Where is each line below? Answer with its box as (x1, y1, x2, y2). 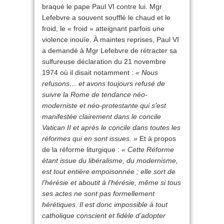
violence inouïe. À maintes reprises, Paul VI (42, 35, 179, 44)
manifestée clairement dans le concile (42, 112, 161, 121)
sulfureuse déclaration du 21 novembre (42, 57, 166, 66)
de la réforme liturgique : (42, 145, 121, 154)
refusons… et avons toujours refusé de (42, 79, 165, 88)
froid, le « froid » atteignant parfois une (42, 24, 164, 33)
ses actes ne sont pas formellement (42, 189, 154, 198)
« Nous (135, 68, 158, 77)
